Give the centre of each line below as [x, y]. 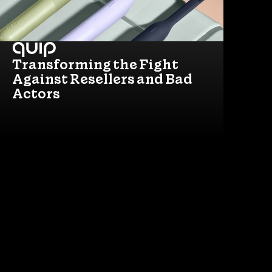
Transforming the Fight [95, 64]
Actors [36, 93]
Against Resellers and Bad [102, 79]
